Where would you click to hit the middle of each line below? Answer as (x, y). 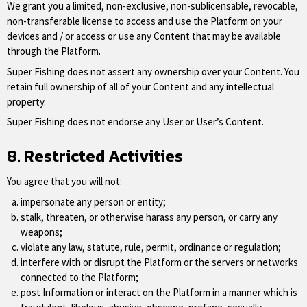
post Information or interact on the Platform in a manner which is (159, 292)
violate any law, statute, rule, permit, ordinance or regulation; (151, 247)
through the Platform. (54, 51)
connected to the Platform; (79, 277)
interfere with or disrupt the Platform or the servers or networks (159, 262)
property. (26, 101)
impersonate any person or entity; (93, 201)
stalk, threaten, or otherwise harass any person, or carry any (149, 217)
